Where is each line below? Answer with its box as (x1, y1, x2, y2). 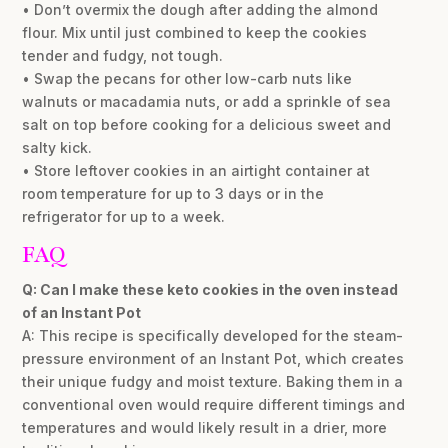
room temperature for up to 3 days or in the (22, 185, 325, 203)
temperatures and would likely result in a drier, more (22, 419, 388, 437)
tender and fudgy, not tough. (22, 47, 224, 65)
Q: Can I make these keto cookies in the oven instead (22, 281, 399, 299)
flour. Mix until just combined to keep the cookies (22, 24, 368, 42)
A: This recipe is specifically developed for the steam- (22, 327, 404, 345)
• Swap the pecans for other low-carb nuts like (22, 70, 353, 88)
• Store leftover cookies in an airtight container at (22, 162, 371, 180)
